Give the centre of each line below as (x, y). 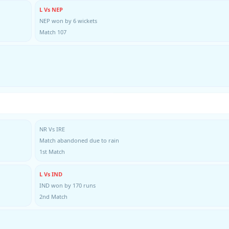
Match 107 (53, 32)
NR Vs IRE (52, 129)
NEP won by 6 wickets (68, 21)
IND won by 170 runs (67, 185)
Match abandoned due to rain (79, 140)
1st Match (52, 152)
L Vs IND (51, 174)
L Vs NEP (51, 9)
